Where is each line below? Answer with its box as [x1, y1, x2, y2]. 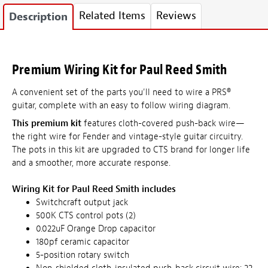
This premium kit [12, 117, 81, 129]
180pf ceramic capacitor [36, 236, 129, 248]
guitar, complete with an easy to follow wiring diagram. [12, 100, 230, 112]
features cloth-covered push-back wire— [81, 117, 245, 129]
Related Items [79, 9, 145, 23]
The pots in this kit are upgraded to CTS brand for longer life [12, 144, 250, 156]
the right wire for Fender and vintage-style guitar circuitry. [12, 130, 243, 142]
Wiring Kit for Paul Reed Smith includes [12, 183, 176, 195]
